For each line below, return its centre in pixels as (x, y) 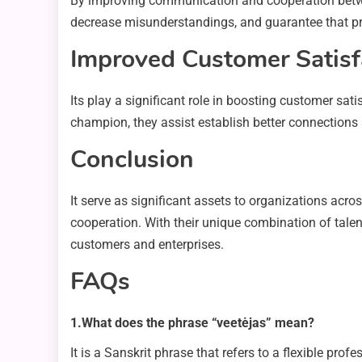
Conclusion (132, 160)
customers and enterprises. (147, 245)
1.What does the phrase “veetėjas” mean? (192, 323)
